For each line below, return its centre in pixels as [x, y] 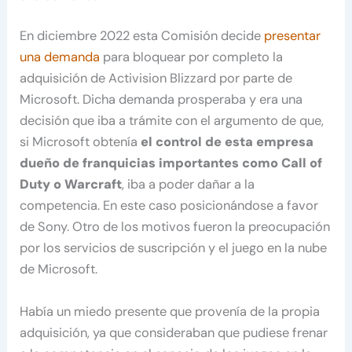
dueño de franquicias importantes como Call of [171, 163]
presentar [293, 36]
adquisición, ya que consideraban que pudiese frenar [174, 332]
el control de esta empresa [226, 142]
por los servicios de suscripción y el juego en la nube [174, 248]
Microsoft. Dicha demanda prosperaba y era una [161, 100]
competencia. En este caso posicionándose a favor [169, 206]
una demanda [60, 57]
